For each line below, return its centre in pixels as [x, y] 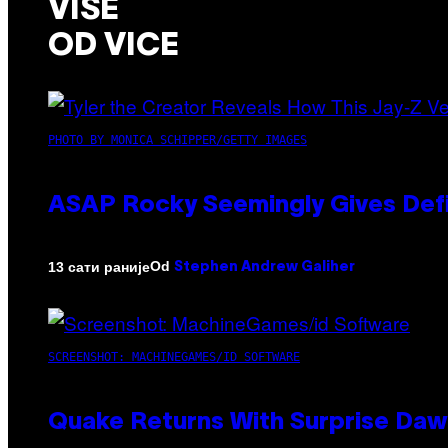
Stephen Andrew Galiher [264, 268]
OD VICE [113, 46]
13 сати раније [99, 266]
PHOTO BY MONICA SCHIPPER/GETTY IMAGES [177, 140]
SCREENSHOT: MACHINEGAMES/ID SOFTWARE [174, 357]
